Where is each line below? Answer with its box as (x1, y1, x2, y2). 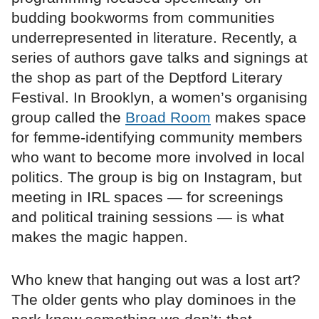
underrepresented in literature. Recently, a (11, 29, 297, 46)
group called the (11, 109, 125, 126)
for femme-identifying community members (11, 129, 303, 146)
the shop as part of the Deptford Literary (11, 69, 283, 86)
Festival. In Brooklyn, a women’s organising (11, 89, 308, 106)
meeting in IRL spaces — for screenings (11, 189, 283, 206)
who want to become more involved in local (11, 149, 305, 166)
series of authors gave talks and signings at (11, 49, 308, 66)
